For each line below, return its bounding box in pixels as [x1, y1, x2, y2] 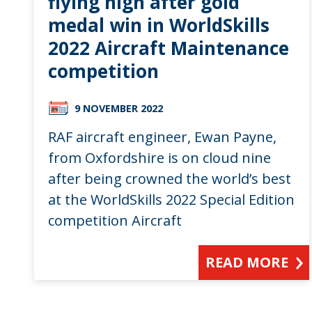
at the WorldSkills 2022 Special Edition [47, 189, 295, 209]
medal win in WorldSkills [47, 12, 270, 38]
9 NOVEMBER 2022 [74, 101, 163, 115]
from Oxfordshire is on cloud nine [47, 148, 271, 167]
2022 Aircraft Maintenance [47, 35, 289, 61]
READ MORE [205, 252, 289, 272]
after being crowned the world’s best [47, 169, 291, 188]
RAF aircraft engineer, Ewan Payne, [47, 127, 276, 146]
